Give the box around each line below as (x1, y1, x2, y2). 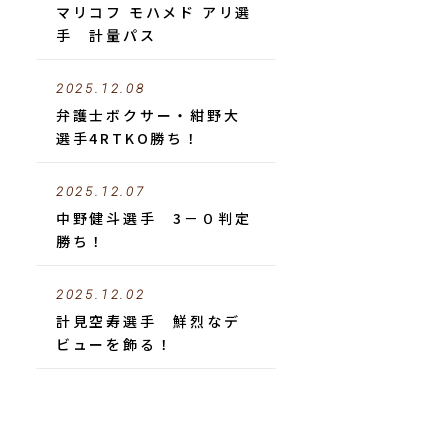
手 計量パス (55, 25, 157, 45)
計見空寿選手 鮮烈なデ (55, 311, 241, 331)
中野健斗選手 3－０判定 (55, 208, 252, 228)
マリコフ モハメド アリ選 (55, 2, 253, 22)
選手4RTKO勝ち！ (55, 128, 201, 148)
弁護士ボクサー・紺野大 (55, 105, 241, 125)
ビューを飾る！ (55, 334, 174, 354)
